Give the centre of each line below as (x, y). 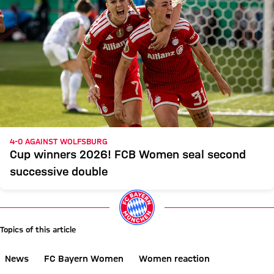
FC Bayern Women (84, 259)
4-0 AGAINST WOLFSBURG (59, 141)
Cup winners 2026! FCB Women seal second (128, 154)
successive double (59, 171)
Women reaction (174, 259)
